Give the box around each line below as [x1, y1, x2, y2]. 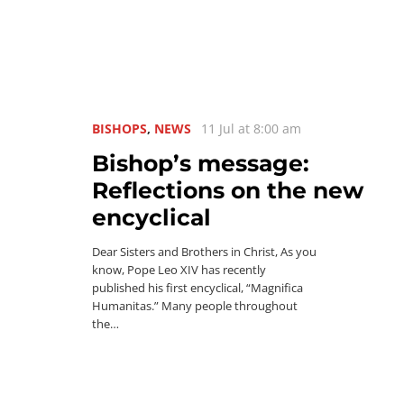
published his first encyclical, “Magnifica [92, 280, 303, 296]
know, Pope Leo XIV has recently [92, 262, 266, 278]
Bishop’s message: [92, 149, 309, 177]
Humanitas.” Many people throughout [92, 298, 298, 314]
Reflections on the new [92, 176, 363, 204]
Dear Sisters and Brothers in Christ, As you [92, 243, 317, 260]
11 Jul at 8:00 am [201, 119, 302, 137]
